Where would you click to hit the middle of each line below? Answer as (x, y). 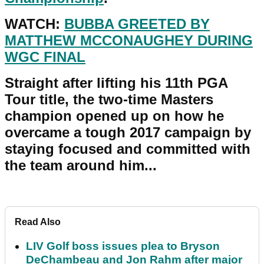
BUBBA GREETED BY (137, 24)
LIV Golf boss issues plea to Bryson (123, 246)
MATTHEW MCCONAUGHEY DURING (129, 40)
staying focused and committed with (128, 148)
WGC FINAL (45, 57)
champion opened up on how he (114, 115)
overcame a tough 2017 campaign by (128, 132)
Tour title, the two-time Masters (109, 99)
